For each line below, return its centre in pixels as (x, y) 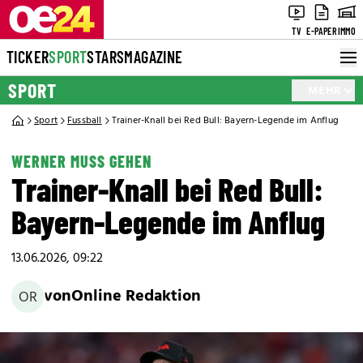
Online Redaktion (136, 296)
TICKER (28, 57)
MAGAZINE (154, 57)
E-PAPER (322, 31)
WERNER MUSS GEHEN (81, 161)
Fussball (85, 121)
